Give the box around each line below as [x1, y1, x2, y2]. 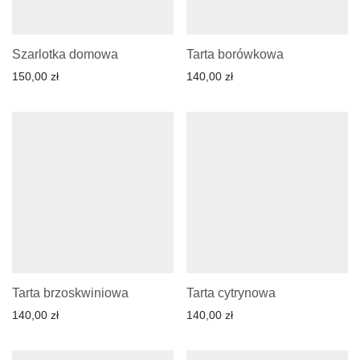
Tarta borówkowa [186, 47, 284, 62]
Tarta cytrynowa [186, 286, 276, 301]
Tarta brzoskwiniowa [12, 286, 129, 301]
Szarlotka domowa [12, 47, 118, 62]
